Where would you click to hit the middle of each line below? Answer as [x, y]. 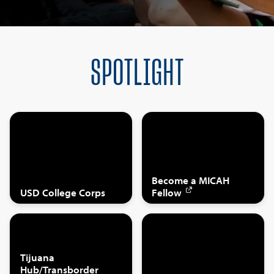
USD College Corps [62, 192]
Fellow [167, 192]
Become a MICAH [191, 180]
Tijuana [37, 257]
